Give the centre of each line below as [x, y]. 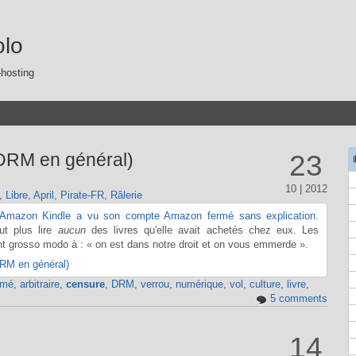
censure [85, 284]
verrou [155, 284]
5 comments [298, 299]
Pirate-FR [82, 195]
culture [265, 284]
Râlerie [126, 195]
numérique [199, 284]
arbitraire [39, 284]
